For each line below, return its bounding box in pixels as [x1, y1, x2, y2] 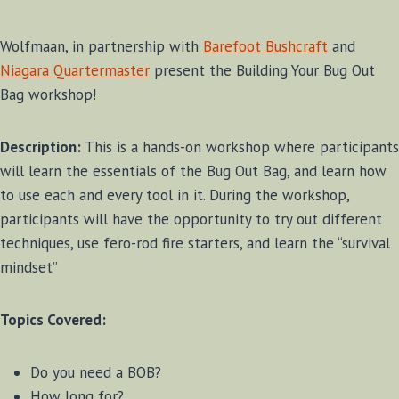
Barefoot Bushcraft [203, 37, 328, 57]
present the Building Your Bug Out [150, 61, 375, 81]
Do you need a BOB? [30, 362, 161, 383]
